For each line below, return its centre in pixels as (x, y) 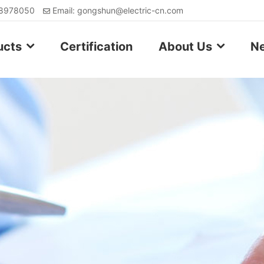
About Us (185, 47)
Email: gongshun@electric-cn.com (118, 10)
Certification (96, 47)
